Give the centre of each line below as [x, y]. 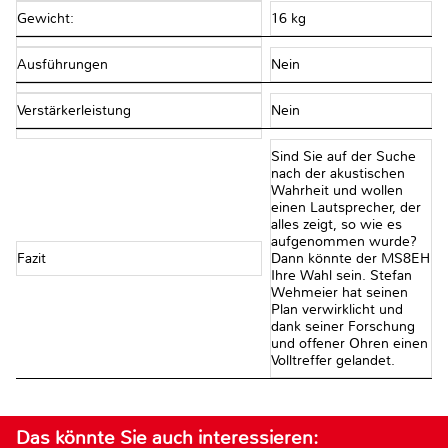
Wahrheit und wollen [336, 191]
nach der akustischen [337, 174]
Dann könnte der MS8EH [350, 259]
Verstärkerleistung [74, 111]
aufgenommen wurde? [343, 242]
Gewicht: [45, 18]
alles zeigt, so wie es [336, 225]
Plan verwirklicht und [336, 310]
